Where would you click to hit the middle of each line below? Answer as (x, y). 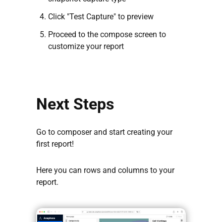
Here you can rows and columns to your (105, 170)
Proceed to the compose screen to (107, 35)
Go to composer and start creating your (104, 132)
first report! (55, 144)
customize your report (86, 47)
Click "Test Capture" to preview (101, 17)
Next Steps (75, 104)
